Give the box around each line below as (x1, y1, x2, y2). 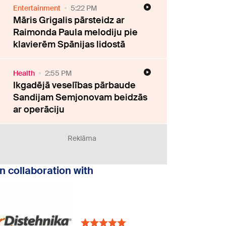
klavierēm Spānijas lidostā (13, 38, 126, 50)
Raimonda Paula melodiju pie (13, 26, 138, 38)
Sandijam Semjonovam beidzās (13, 91, 148, 103)
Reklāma (68, 134, 97, 143)
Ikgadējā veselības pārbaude (13, 79, 136, 91)
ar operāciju (13, 103, 65, 116)
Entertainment (13, 4, 61, 13)
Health (13, 69, 35, 78)
